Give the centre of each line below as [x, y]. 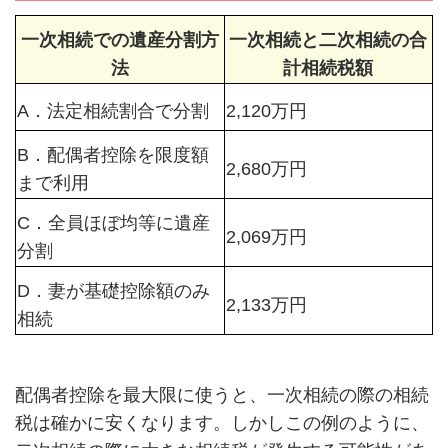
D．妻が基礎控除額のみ [113, 290]
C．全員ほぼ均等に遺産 [113, 222]
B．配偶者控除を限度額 [112, 154]
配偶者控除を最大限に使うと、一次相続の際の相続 [221, 394]
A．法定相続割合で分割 [112, 110]
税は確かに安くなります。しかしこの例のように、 [221, 422]
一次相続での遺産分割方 [119, 39]
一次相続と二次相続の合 [328, 39]
